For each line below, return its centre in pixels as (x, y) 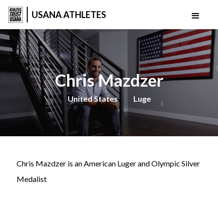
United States (92, 98)
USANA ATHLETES (69, 15)
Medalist (32, 179)
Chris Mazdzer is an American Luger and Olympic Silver (108, 163)
